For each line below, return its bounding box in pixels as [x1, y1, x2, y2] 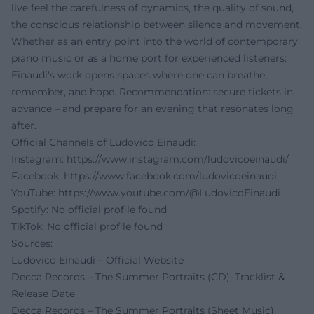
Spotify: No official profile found [11, 203, 167, 216]
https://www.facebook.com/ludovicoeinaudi [64, 169, 277, 182]
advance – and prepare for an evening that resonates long [11, 102, 294, 115]
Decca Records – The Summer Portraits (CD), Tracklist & [11, 270, 285, 283]
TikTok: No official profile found [11, 219, 163, 233]
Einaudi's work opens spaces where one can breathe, [11, 68, 267, 81]
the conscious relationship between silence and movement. [11, 18, 302, 31]
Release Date [11, 287, 75, 300]
